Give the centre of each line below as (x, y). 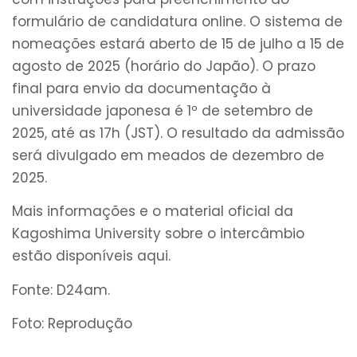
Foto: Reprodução (72, 324)
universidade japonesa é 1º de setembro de (163, 110)
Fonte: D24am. (61, 290)
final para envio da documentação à (141, 88)
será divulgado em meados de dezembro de (168, 155)
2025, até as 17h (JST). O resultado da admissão (178, 133)
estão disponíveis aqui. (91, 256)
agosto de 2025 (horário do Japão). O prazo (164, 66)
